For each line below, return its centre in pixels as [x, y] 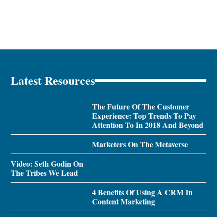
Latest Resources [53, 80]
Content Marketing [123, 201]
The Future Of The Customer [140, 106]
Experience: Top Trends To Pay [144, 115]
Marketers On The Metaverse [140, 144]
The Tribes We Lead [45, 172]
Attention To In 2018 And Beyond [147, 124]
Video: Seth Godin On [47, 163]
